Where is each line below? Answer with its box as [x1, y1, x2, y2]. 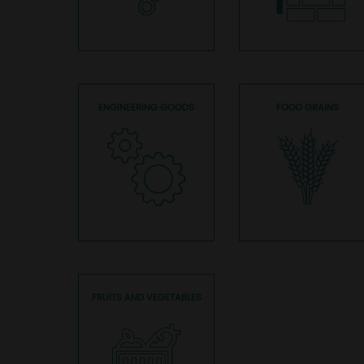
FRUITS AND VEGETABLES [91, 291, 201, 304]
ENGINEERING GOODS [98, 101, 194, 114]
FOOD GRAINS [275, 101, 339, 114]
